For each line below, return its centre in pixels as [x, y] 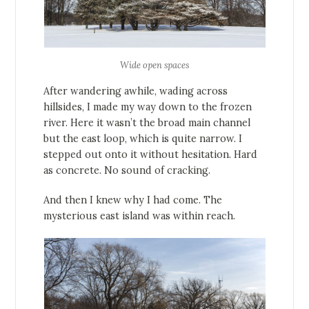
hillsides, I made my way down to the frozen [148, 107]
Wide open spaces [154, 66]
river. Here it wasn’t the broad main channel [147, 123]
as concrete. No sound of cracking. [127, 171]
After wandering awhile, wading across [136, 91]
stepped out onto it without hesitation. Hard [151, 155]
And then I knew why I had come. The [133, 200]
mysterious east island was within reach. [140, 216]
